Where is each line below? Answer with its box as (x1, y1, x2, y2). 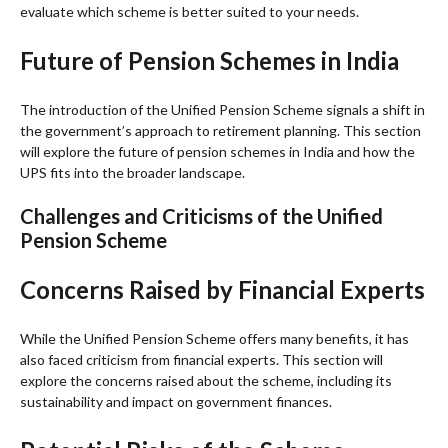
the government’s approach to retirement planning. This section (20, 121, 421, 139)
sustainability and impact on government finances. (20, 392, 332, 410)
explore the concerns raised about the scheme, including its (20, 371, 392, 389)
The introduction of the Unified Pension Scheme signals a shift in (20, 100, 425, 118)
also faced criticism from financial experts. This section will (20, 350, 383, 368)
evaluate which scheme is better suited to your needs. (20, 2, 359, 20)
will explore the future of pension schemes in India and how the (20, 142, 415, 160)
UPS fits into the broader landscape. (20, 163, 245, 181)
